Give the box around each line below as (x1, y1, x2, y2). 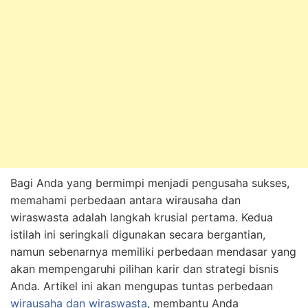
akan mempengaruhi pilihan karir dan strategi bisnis (10, 261, 278, 276)
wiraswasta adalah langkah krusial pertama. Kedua (10, 210, 273, 224)
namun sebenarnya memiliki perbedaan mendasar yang (10, 244, 296, 258)
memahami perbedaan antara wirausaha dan (10, 192, 241, 207)
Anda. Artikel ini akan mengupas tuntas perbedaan (10, 278, 273, 293)
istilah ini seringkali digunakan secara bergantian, (10, 227, 265, 241)
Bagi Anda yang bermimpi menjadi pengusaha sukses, (10, 175, 289, 190)
